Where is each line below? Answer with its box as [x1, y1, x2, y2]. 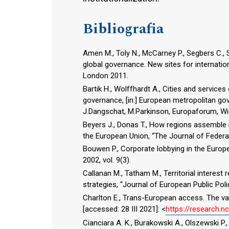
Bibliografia [83, 18, 164, 40]
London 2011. [83, 71, 128, 81]
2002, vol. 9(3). [83, 155, 131, 165]
